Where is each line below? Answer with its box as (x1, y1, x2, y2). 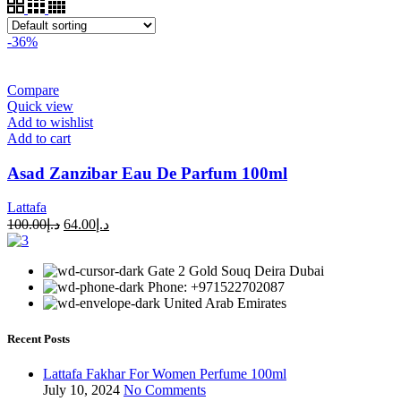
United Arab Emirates (164, 295, 286, 311)
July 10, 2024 (43, 381, 120, 397)
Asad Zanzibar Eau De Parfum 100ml (7, 163, 287, 183)
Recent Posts (7, 331, 70, 346)
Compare (7, 81, 59, 98)
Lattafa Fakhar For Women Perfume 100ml (43, 365, 286, 381)
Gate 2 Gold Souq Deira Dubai (148, 263, 324, 279)
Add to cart (7, 130, 71, 146)
